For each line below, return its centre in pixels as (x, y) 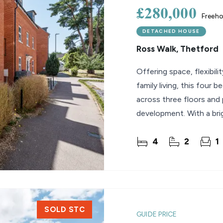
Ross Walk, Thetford (177, 49)
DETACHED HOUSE (171, 31)
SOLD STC (64, 210)
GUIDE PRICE (157, 215)
